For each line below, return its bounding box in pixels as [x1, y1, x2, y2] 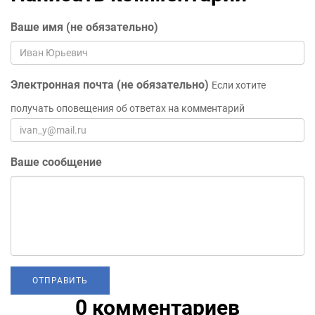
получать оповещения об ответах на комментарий [11, 102, 245, 114]
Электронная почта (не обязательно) [11, 77, 209, 91]
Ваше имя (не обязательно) [11, 20, 158, 34]
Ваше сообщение [11, 155, 102, 169]
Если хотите [212, 79, 266, 91]
